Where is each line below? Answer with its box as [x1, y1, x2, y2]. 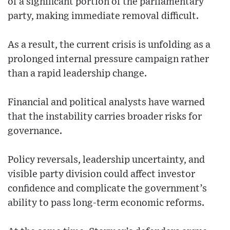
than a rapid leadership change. [8, 69, 147, 79]
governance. [8, 126, 62, 137]
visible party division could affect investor [8, 169, 195, 180]
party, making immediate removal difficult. [8, 11, 199, 22]
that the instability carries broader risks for [8, 112, 202, 122]
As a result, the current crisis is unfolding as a [8, 40, 210, 50]
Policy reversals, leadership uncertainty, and [8, 155, 205, 165]
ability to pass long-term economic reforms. [8, 198, 204, 208]
